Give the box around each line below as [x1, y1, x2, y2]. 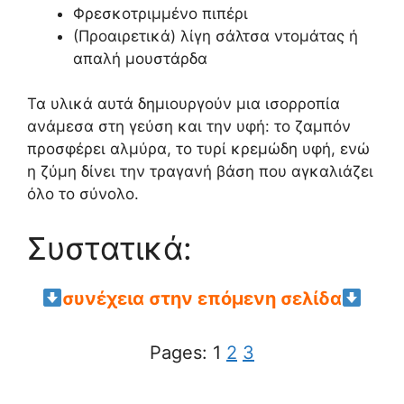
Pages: [150, 341, 213, 363]
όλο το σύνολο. [27, 185, 139, 203]
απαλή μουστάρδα [73, 49, 207, 68]
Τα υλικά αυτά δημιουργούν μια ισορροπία [27, 95, 340, 113]
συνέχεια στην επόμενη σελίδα [62, 287, 342, 309]
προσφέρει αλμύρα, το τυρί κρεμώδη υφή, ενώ [27, 140, 370, 158]
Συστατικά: [27, 228, 192, 267]
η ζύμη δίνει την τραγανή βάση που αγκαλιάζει [27, 162, 373, 180]
